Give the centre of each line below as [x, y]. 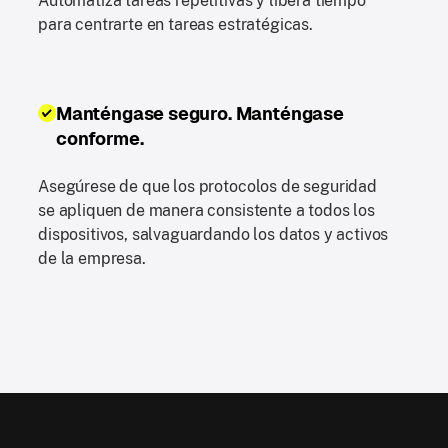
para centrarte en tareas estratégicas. [175, 24]
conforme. [100, 138]
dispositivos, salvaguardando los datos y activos [213, 234]
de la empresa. [92, 258]
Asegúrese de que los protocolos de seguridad [207, 186]
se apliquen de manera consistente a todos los [206, 210]
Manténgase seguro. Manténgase [200, 113]
